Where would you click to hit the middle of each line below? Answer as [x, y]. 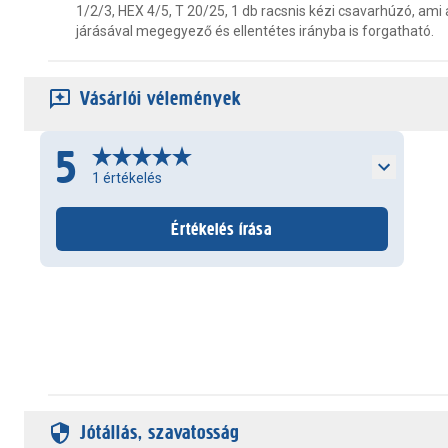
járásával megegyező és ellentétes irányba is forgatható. [255, 31]
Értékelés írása [222, 229]
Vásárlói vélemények [160, 98]
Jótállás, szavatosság [160, 432]
